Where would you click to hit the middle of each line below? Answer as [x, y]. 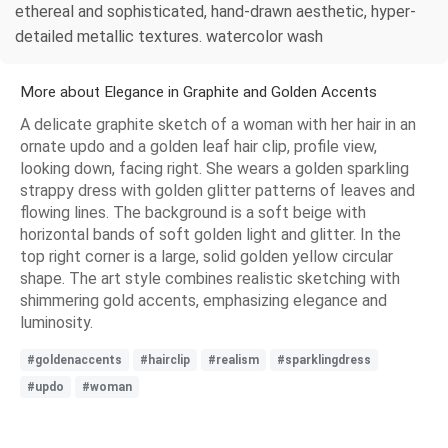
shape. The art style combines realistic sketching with [210, 279]
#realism [233, 360]
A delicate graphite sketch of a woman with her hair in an [218, 125]
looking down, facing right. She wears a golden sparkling [214, 169]
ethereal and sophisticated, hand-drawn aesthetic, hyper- [215, 12]
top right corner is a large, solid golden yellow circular [206, 257]
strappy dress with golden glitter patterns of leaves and [217, 191]
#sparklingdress [324, 360]
